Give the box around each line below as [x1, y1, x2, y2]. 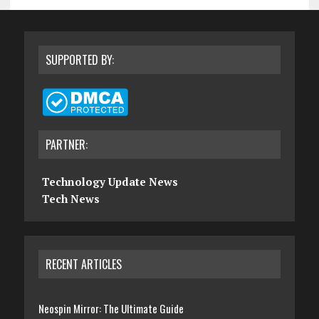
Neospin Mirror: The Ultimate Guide [38, 300, 184, 317]
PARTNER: [45, 136, 88, 154]
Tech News [41, 192, 100, 206]
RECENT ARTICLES [45, 256, 122, 273]
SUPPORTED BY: [45, 51, 114, 69]
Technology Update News [41, 174, 178, 189]
